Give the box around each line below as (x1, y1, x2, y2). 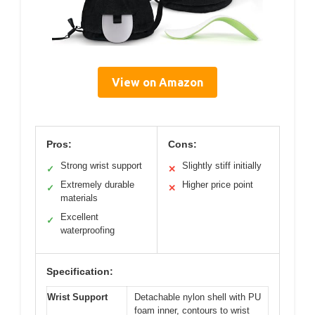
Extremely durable (60, 179, 134, 190)
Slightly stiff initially (182, 160, 262, 171)
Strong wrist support (60, 160, 142, 171)
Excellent (60, 212, 98, 222)
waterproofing (60, 225, 115, 236)
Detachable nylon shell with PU (134, 292, 261, 302)
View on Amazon (112, 76, 203, 89)
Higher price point (182, 179, 253, 190)
